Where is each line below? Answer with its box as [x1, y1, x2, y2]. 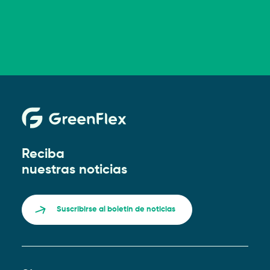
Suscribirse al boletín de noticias [56, 206, 175, 214]
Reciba [21, 148, 64, 162]
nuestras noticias [21, 163, 127, 177]
